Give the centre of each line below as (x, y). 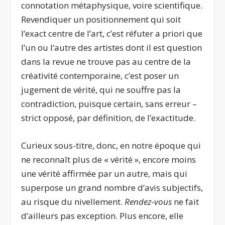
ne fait (187, 201)
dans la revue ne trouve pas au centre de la (106, 61)
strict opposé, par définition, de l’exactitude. (108, 118)
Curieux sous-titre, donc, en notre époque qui (111, 145)
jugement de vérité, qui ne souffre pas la (101, 89)
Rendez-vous (149, 201)
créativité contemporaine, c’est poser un (100, 75)
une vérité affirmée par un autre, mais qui (104, 173)
